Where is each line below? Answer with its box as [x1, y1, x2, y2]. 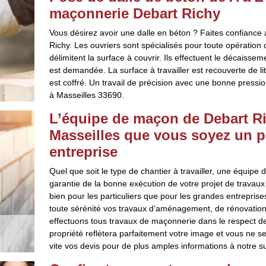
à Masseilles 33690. [49, 90, 124, 100]
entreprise [49, 144, 118, 160]
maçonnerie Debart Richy [49, 5, 220, 21]
